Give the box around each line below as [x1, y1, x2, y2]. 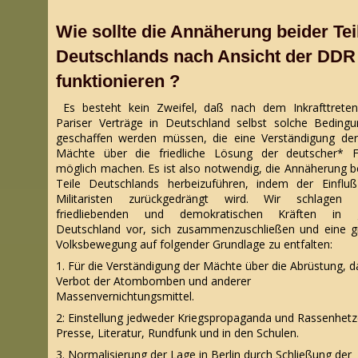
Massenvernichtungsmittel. [56, 288, 194, 304]
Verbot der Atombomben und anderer [56, 272, 251, 288]
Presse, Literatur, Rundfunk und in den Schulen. [56, 324, 299, 340]
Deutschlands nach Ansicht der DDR [56, 46, 356, 66]
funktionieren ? [56, 70, 185, 91]
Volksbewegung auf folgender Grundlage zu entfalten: [56, 237, 332, 253]
